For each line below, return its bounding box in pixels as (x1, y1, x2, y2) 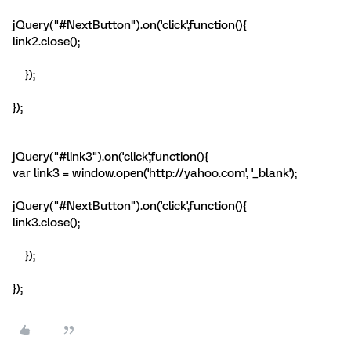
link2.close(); (13, 34, 80, 49)
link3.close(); (13, 215, 80, 230)
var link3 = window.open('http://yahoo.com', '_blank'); (13, 166, 297, 180)
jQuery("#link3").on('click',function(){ (13, 150, 208, 164)
